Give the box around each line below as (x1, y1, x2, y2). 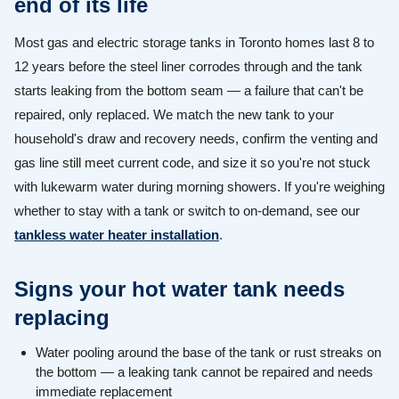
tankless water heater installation (14, 227, 219, 243)
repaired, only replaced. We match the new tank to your (14, 107, 334, 123)
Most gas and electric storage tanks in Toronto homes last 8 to (14, 35, 374, 51)
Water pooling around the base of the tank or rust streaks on (36, 345, 381, 361)
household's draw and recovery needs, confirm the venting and (14, 131, 378, 147)
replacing (14, 305, 110, 330)
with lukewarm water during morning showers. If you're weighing (14, 179, 385, 195)
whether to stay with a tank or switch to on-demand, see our (14, 203, 360, 219)
